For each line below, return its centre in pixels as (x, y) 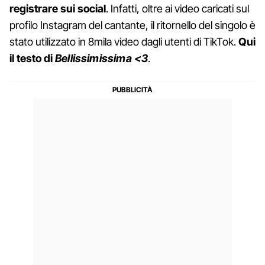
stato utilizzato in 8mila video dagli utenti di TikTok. (124, 41)
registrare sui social (58, 8)
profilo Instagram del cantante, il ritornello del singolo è (132, 25)
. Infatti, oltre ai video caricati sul (177, 8)
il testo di (32, 58)
